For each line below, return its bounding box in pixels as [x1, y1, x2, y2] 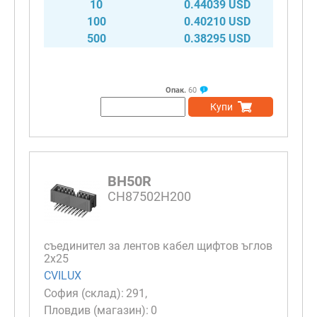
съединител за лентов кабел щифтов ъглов [44, 238, 272, 253]
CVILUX [44, 269, 81, 283]
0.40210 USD [184, 14, 250, 28]
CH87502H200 [108, 188, 191, 204]
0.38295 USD [184, 31, 250, 45]
